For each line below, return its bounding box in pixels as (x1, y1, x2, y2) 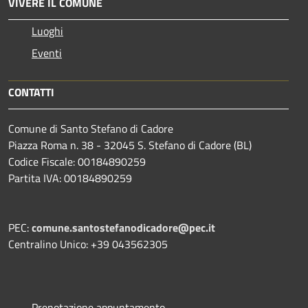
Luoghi (32, 22, 63, 39)
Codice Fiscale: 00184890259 (8, 153, 146, 170)
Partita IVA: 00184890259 (8, 169, 132, 186)
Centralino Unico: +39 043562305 (8, 235, 168, 252)
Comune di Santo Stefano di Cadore (8, 120, 173, 137)
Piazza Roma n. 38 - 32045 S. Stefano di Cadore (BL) (8, 136, 252, 153)
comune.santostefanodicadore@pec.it (32, 219, 215, 236)
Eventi (32, 44, 62, 61)
